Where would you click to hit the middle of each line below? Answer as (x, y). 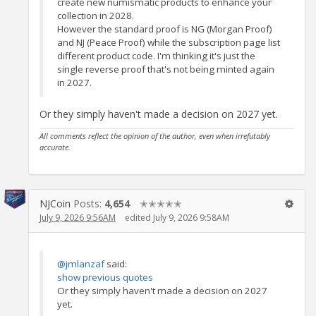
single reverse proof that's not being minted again (166, 69)
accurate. (55, 147)
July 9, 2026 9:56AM (78, 217)
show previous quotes (105, 278)
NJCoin (55, 203)
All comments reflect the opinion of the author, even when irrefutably (155, 135)
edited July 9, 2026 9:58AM (177, 217)
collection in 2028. (96, 16)
